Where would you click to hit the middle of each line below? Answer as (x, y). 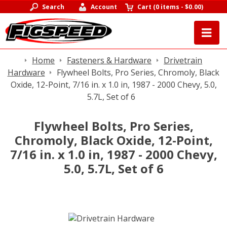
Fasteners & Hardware (109, 60)
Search (53, 7)
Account (104, 7)
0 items (168, 7)
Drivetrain (183, 60)
